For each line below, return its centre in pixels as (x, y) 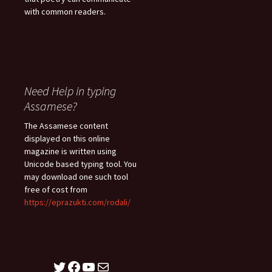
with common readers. (65, 12)
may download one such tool (76, 177)
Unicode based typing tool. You (80, 164)
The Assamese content (66, 126)
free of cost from (56, 190)
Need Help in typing (70, 91)
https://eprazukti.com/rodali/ (77, 202)
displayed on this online (67, 139)
